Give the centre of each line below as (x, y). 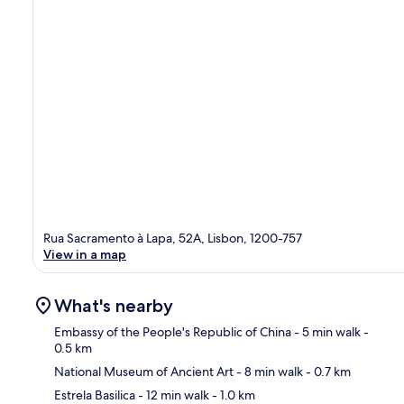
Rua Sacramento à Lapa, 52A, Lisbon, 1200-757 (173, 238)
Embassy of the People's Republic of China (173, 331)
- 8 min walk (268, 371)
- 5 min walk (326, 331)
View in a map (85, 254)
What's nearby (114, 305)
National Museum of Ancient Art (144, 371)
